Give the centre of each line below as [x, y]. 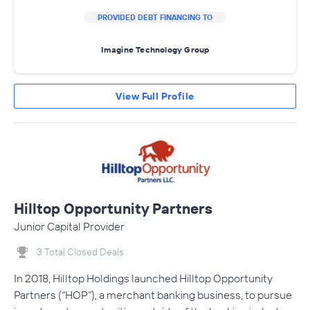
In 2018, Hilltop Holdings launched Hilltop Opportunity [143, 278]
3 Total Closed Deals [80, 252]
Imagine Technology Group [155, 50]
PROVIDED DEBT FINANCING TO [155, 17]
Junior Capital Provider [69, 226]
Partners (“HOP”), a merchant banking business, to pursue [153, 294]
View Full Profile [155, 96]
